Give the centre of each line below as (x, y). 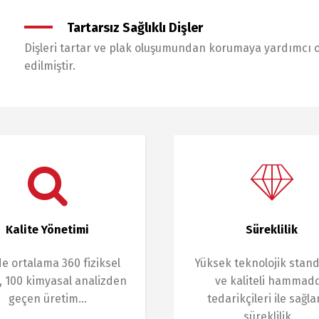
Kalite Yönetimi (47, 230)
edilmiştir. (50, 66)
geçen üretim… (47, 299)
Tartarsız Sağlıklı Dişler (135, 28)
